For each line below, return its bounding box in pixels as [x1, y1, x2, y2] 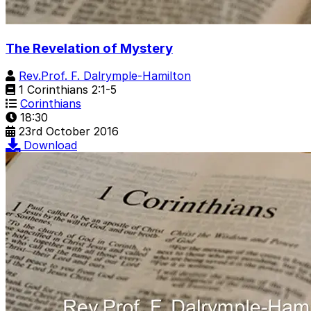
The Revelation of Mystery [6, 40, 173, 56]
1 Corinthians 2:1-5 [15, 83, 117, 97]
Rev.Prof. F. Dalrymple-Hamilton [19, 69, 191, 83]
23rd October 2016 [19, 124, 119, 139]
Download [24, 138, 77, 153]
